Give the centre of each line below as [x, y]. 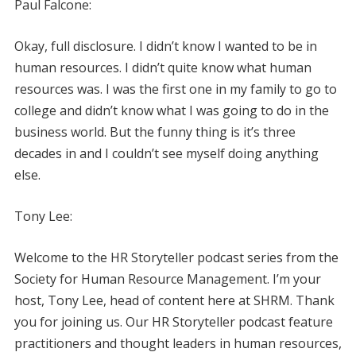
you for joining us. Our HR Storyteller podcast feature [173, 321]
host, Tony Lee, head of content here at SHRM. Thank [174, 300]
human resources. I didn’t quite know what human [163, 67]
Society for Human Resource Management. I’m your [167, 279]
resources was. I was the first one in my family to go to [175, 89]
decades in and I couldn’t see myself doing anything [166, 153]
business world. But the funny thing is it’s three [155, 132]
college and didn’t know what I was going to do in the [171, 110]
